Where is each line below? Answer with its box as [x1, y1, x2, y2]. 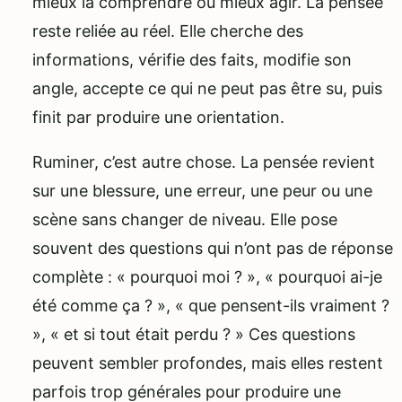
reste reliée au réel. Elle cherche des [32, 22, 303, 41]
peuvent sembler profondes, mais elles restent [32, 354, 383, 373]
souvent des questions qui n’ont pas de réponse [32, 239, 393, 258]
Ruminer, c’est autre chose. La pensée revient [32, 153, 375, 172]
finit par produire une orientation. [32, 108, 284, 127]
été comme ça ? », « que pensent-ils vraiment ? [32, 296, 389, 316]
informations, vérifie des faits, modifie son [32, 50, 352, 70]
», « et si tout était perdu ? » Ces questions [32, 325, 355, 345]
